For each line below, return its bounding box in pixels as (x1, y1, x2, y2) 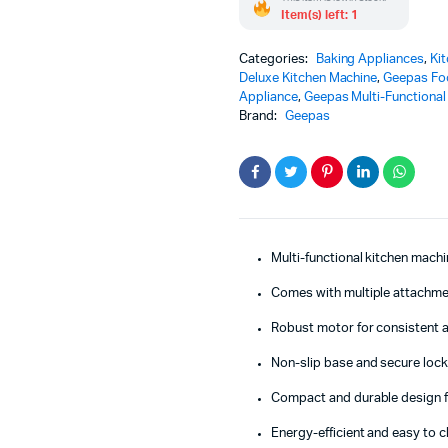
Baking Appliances (315, 52, 425, 66)
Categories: (239, 52, 311, 66)
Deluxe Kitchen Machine (239, 71, 378, 85)
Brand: (239, 109, 280, 123)
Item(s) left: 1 (281, 8, 358, 21)
